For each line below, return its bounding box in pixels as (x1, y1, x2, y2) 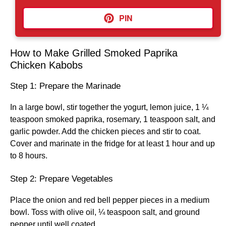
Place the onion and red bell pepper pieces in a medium (10, 196, 209, 204)
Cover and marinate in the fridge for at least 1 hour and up (10, 139, 215, 148)
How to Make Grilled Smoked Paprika (10, 47, 178, 59)
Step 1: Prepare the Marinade (10, 81, 121, 91)
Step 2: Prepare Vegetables (10, 174, 113, 184)
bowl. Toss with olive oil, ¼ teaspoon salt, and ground (10, 208, 200, 216)
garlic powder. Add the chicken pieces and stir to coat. (10, 127, 201, 136)
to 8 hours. (10, 151, 47, 160)
